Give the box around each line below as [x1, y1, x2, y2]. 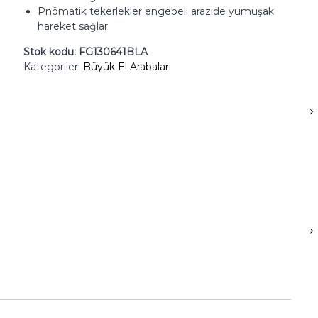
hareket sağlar [37, 20, 108, 33]
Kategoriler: [23, 60, 83, 73]
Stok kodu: [23, 45, 79, 58]
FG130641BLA [78, 45, 148, 58]
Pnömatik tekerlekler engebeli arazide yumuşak [37, 5, 274, 18]
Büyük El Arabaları [82, 60, 171, 73]
